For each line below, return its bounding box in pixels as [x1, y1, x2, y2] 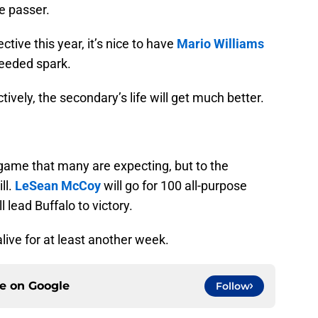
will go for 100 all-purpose [101, 178, 247, 194]
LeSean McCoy [15, 178, 101, 194]
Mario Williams [177, 36, 264, 52]
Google [28, 279, 70, 293]
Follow [216, 280, 250, 293]
